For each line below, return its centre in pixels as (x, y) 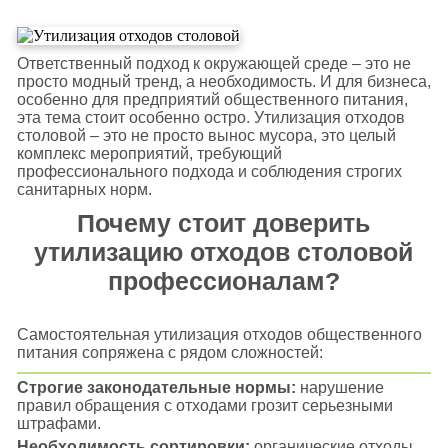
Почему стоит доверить (224, 223)
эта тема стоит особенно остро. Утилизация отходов (210, 117)
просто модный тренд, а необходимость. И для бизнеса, (223, 81)
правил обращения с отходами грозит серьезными (204, 405)
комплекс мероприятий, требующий (149, 153)
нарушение (339, 387)
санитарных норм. (84, 189)
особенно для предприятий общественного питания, (212, 99)
